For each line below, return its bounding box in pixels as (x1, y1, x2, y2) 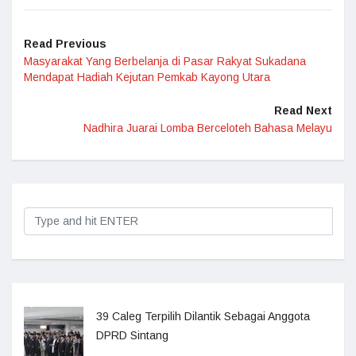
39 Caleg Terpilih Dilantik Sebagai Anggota (96, 310, 310, 323)
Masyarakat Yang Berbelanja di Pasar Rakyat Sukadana (24, 55, 306, 68)
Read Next (274, 104, 332, 117)
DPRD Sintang (96, 329, 168, 342)
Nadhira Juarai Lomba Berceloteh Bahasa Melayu (83, 122, 332, 134)
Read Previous (24, 37, 106, 50)
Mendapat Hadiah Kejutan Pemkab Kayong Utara (24, 71, 270, 83)
